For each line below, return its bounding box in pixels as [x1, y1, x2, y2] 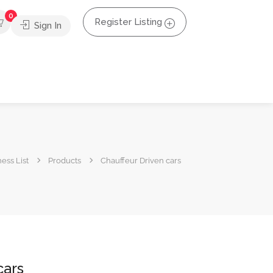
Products [48, 155, 81, 165]
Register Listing [94, 16, 162, 27]
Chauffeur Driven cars [101, 155, 181, 165]
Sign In [32, 19, 62, 31]
